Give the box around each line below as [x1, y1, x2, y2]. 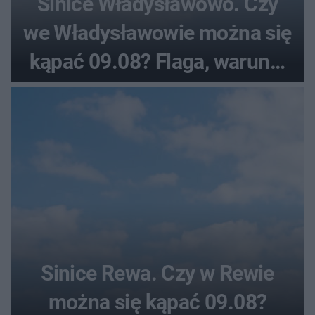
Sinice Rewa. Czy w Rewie [41, 260, 274, 285]
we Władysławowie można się [23, 20, 292, 45]
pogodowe [110, 77, 205, 103]
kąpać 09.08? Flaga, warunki [29, 49, 286, 74]
